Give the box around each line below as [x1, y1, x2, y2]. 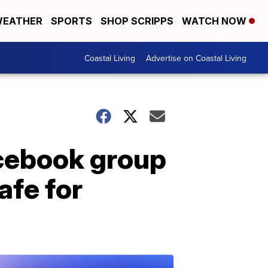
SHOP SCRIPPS [100, 15, 173, 27]
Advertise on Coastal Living [146, 51, 246, 64]
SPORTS [51, 15, 92, 27]
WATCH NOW [182, 15, 249, 27]
